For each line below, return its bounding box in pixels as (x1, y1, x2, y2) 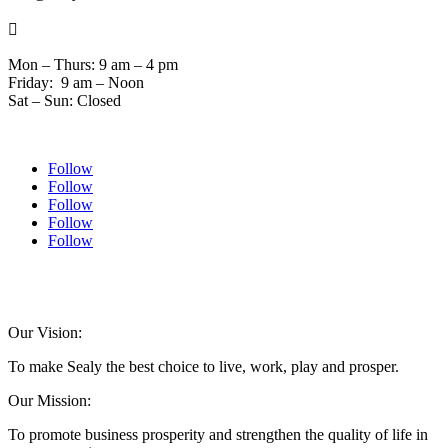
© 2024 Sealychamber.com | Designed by (8, 275, 204, 288)
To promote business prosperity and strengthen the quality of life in (8, 426, 428, 444)
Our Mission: (8, 392, 91, 410)
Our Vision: (8, 324, 82, 342)
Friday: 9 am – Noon (8, 74, 144, 92)
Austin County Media (204, 275, 307, 288)
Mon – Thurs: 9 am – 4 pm (8, 56, 178, 74)
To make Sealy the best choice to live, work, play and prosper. (8, 358, 399, 376)
